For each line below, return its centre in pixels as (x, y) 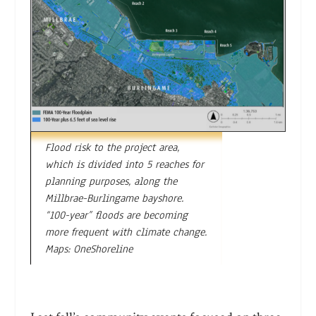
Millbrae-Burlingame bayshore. (114, 198)
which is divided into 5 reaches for (124, 164)
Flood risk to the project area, (112, 147)
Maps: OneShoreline (89, 249)
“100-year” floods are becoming (116, 215)
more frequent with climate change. (126, 232)
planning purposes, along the (111, 181)
